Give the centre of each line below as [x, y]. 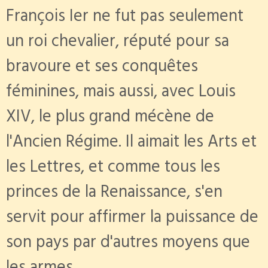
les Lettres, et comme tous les [113, 169]
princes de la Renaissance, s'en [114, 194]
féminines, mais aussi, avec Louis [121, 93]
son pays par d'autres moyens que [128, 244]
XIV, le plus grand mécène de [110, 118]
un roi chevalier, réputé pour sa [118, 43]
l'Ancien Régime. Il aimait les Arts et [131, 144]
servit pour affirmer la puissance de [132, 219]
